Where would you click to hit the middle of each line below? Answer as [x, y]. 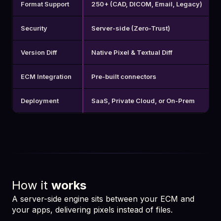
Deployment [40, 101]
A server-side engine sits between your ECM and [103, 199]
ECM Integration [46, 76]
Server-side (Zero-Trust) [131, 28]
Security [34, 28]
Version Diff [39, 52]
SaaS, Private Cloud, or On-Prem [143, 101]
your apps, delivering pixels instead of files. [92, 210]
